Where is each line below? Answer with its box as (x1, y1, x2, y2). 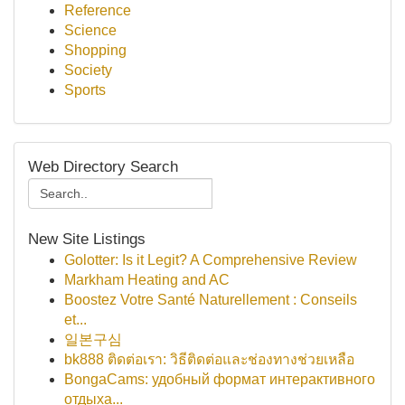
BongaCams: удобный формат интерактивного (64, 372, 375, 387)
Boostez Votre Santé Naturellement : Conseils (64, 292, 357, 307)
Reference (64, 3, 131, 18)
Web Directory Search (28, 158, 178, 175)
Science (64, 23, 117, 38)
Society (64, 62, 112, 78)
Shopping (64, 42, 127, 58)
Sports (64, 82, 106, 98)
